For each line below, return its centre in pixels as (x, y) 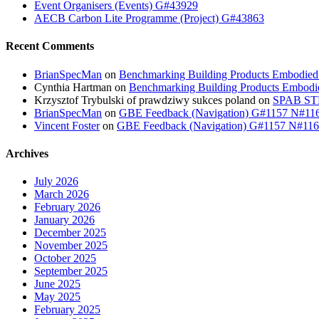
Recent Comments (50, 46)
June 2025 (57, 284)
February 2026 (67, 207)
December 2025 (70, 233)
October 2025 (65, 258)
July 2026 (56, 182)
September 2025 (71, 271)
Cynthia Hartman (73, 87)
